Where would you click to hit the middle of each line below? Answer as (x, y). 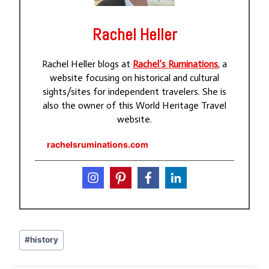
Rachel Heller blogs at (87, 64)
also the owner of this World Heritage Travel (134, 105)
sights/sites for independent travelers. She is (134, 91)
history (44, 240)
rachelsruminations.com (98, 144)
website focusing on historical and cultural (134, 77)
